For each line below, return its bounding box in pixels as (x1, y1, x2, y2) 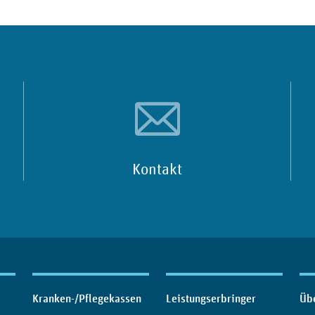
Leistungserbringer (166, 291, 256, 307)
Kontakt (132, 160, 182, 179)
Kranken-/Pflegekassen (32, 291, 141, 307)
